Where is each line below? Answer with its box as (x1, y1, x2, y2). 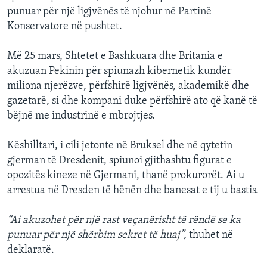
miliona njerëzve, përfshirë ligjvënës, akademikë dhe (7, 80, 249, 92)
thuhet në (189, 229, 233, 241)
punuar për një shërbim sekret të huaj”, (7, 229, 189, 241)
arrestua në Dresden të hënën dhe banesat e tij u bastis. (7, 185, 259, 197)
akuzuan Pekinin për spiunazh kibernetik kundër (7, 66, 231, 77)
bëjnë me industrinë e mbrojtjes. (7, 110, 155, 122)
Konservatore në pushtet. (7, 21, 122, 33)
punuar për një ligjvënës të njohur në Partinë (7, 6, 212, 18)
